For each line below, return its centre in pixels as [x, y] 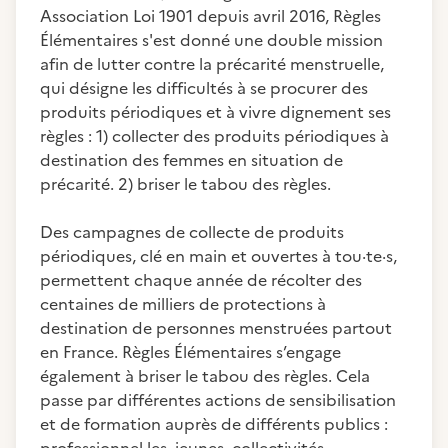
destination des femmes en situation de [191, 160]
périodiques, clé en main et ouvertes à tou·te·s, [218, 256]
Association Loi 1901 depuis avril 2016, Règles [210, 16]
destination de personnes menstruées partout [216, 328]
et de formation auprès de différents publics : [214, 424]
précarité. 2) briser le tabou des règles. [185, 184]
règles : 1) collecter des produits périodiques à [214, 136]
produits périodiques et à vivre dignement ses [215, 112]
